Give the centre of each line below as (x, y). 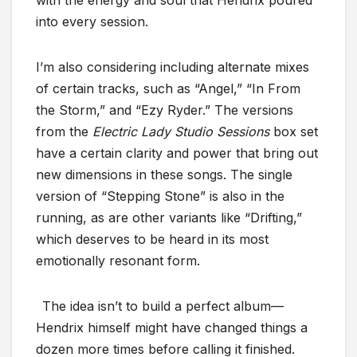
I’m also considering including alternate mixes (173, 67)
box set (294, 132)
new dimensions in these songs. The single (164, 175)
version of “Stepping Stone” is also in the (160, 196)
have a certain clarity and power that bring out (177, 153)
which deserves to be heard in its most (152, 239)
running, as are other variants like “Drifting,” (169, 218)
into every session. (92, 22)
